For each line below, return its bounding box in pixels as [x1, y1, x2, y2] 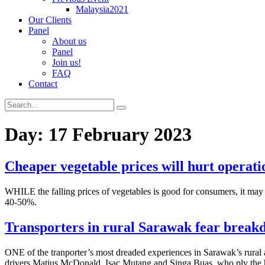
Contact [28, 79, 57, 89]
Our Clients [28, 15, 72, 25]
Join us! [52, 57, 81, 67]
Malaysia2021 [76, 4, 128, 14]
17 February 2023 [49, 124, 192, 146]
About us [52, 36, 86, 46]
